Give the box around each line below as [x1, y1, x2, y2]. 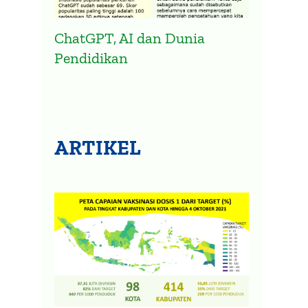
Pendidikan [54, 49, 129, 68]
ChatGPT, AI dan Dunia [54, 29, 206, 48]
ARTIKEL [54, 135, 142, 161]
